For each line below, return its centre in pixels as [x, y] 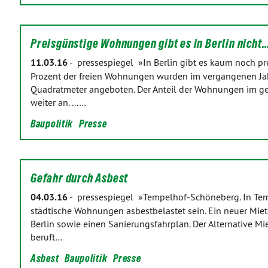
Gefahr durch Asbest [80, 178]
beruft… [46, 237]
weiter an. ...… [58, 102]
